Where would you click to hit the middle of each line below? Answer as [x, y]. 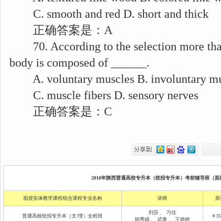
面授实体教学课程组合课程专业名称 [63, 198]
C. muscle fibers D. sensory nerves [104, 95]
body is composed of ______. [79, 63]
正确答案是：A [61, 30]
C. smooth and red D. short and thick [109, 14]
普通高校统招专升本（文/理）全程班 [63, 216]
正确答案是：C [61, 111]
